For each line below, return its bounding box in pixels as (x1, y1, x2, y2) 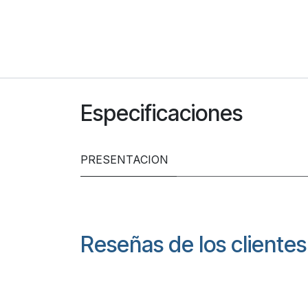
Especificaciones (80, 99, 243, 126)
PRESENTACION (80, 152, 168, 166)
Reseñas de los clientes (80, 230, 307, 258)
